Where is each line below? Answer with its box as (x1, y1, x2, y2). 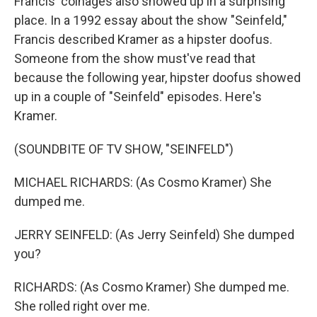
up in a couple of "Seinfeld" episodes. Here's (14, 89, 262, 104)
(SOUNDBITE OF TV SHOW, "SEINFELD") (14, 142, 234, 156)
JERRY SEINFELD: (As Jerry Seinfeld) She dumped (14, 227, 294, 242)
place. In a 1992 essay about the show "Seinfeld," (14, 13, 287, 28)
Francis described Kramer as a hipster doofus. (14, 32, 272, 47)
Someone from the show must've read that (14, 51, 255, 66)
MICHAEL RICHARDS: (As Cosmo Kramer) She (14, 175, 272, 190)
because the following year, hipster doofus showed (14, 70, 301, 85)
